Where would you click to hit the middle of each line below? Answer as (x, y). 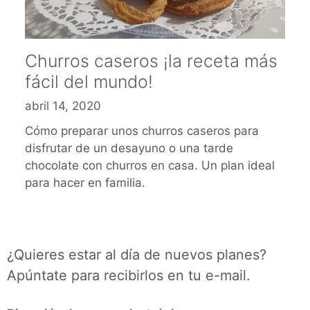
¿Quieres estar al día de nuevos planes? (137, 254)
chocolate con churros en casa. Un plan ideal (150, 165)
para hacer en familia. (85, 182)
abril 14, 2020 (63, 106)
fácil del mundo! (89, 81)
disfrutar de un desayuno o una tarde (129, 148)
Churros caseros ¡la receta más (151, 61)
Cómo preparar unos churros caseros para (142, 130)
